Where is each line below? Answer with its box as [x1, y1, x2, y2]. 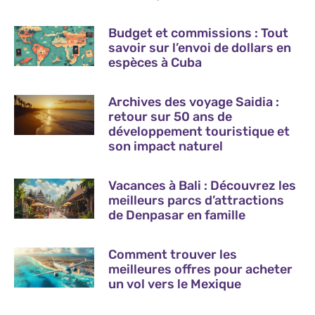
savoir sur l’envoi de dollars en [108, 39, 292, 56]
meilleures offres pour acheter [108, 261, 293, 277]
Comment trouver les [108, 246, 238, 262]
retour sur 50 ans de [108, 108, 233, 124]
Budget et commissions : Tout [108, 25, 289, 41]
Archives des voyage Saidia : [108, 94, 280, 110]
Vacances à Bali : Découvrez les [108, 177, 297, 193]
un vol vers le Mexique [108, 276, 242, 292]
